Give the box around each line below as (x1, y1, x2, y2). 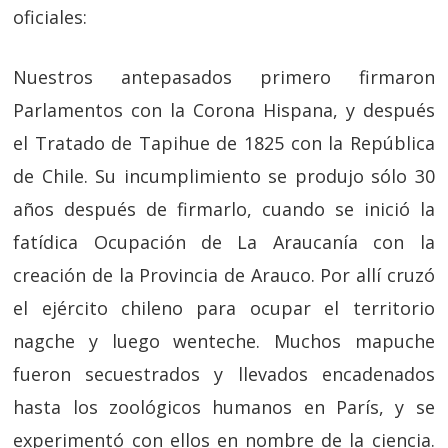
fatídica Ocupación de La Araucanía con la (13, 230, 435, 254)
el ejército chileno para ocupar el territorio (13, 296, 435, 320)
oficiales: (13, 5, 88, 29)
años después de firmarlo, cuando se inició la (13, 197, 435, 221)
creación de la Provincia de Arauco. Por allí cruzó (13, 263, 435, 287)
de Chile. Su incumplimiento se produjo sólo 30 (13, 164, 435, 188)
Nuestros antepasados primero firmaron (13, 65, 435, 89)
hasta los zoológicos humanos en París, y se (13, 395, 435, 419)
